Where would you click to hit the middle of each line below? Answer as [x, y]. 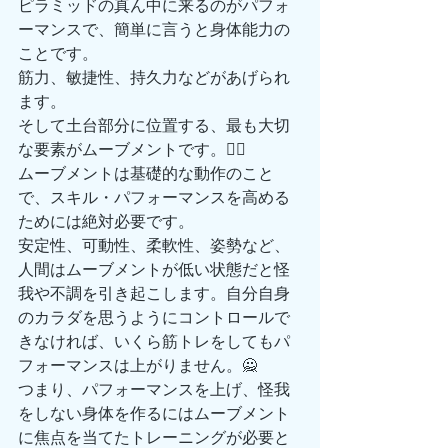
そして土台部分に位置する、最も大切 [154, 125]
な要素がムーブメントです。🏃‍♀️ [132, 149]
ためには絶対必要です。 [106, 221]
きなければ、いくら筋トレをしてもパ [154, 341]
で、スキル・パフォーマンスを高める [154, 197]
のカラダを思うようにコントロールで [154, 317]
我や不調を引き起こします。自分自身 [154, 293]
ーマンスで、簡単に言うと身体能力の [154, 29]
